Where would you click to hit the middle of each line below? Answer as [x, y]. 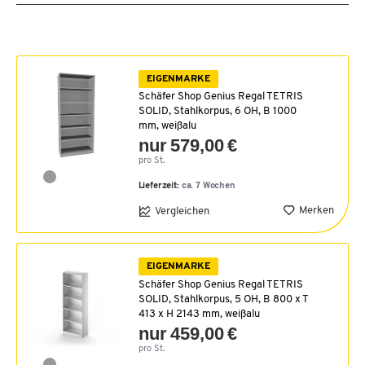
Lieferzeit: [160, 187]
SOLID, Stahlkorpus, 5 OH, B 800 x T [223, 299]
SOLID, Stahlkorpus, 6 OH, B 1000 [217, 112]
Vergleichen [182, 211]
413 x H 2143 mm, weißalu [199, 314]
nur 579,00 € [188, 146]
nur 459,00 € [188, 333]
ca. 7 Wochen [208, 187]
